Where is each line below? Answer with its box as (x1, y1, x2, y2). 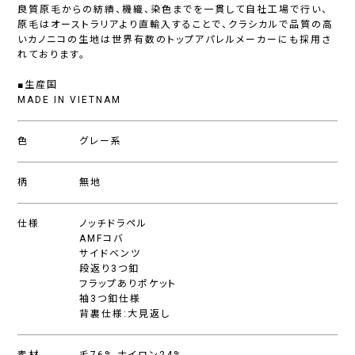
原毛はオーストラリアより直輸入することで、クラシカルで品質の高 (17, 19, 334, 31)
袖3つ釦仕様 (79, 293, 142, 305)
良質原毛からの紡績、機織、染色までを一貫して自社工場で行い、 (17, 4, 329, 16)
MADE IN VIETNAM (17, 94, 122, 106)
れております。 (17, 49, 86, 61)
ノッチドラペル (79, 218, 148, 230)
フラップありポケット (79, 278, 177, 290)
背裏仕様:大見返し (79, 308, 171, 320)
